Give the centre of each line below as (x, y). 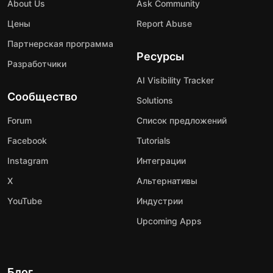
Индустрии (160, 201)
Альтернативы (167, 181)
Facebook (27, 141)
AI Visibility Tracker (175, 80)
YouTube (25, 201)
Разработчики (37, 64)
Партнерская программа (60, 44)
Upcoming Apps (169, 221)
